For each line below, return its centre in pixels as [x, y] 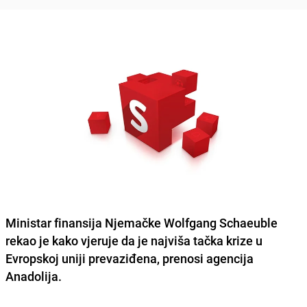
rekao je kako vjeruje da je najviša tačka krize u [134, 240]
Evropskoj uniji [47, 258]
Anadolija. [34, 276]
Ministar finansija [55, 222]
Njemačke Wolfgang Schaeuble [191, 222]
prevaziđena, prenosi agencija [171, 258]
